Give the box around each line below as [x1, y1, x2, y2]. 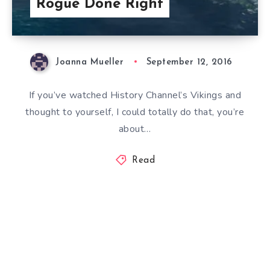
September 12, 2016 [146, 57, 233, 67]
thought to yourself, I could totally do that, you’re [25, 105, 245, 119]
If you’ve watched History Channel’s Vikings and [28, 88, 242, 102]
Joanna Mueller [55, 57, 124, 67]
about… [118, 122, 151, 136]
